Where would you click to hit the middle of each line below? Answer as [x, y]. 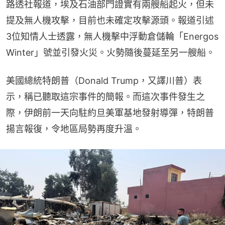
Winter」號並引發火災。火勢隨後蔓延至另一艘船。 [110, 53]
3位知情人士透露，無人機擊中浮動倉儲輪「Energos [112, 37]
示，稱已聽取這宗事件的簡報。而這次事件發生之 [105, 97]
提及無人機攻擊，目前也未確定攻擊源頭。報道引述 [110, 21]
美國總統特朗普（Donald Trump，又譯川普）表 [104, 81]
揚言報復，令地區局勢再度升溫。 [74, 129]
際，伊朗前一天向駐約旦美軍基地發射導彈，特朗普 [110, 113]
